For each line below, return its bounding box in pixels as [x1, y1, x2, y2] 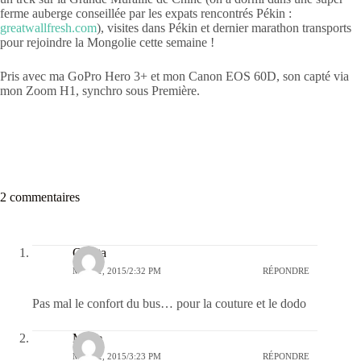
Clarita [73, 246, 106, 259]
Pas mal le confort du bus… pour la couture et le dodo [32, 297, 306, 310]
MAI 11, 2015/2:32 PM [73, 265, 161, 276]
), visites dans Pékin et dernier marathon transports [97, 21, 351, 35]
